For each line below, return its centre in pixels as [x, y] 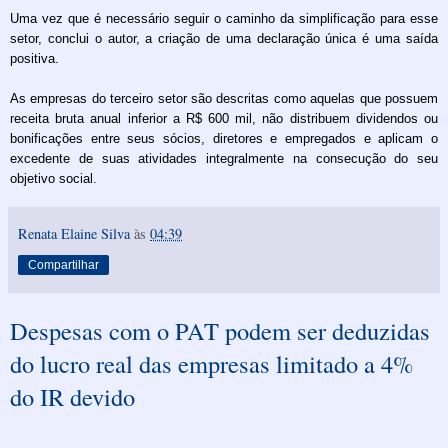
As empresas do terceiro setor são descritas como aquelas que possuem [224, 98]
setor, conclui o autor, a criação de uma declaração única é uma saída [224, 38]
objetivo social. [53, 178]
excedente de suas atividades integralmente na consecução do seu [224, 158]
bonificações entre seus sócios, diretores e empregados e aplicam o [224, 138]
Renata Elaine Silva [74, 233]
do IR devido [72, 396]
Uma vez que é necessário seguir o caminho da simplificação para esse [224, 18]
